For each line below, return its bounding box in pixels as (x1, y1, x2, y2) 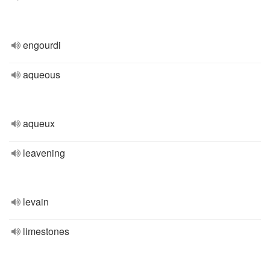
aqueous (23, 67, 60, 81)
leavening (23, 146, 65, 160)
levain (23, 195, 49, 209)
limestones (23, 224, 69, 238)
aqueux (23, 116, 55, 130)
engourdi (23, 38, 61, 52)
